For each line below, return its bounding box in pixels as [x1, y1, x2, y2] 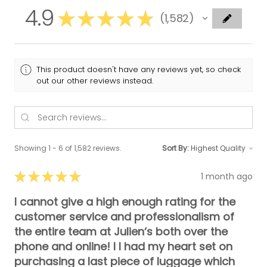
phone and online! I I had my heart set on [14, 239, 232, 254]
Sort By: [162, 143, 189, 154]
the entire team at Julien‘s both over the [14, 224, 228, 240]
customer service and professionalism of [14, 209, 234, 225]
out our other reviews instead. [36, 75, 154, 86]
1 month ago [201, 170, 253, 182]
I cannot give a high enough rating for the [14, 194, 235, 210]
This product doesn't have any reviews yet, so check [36, 64, 241, 75]
